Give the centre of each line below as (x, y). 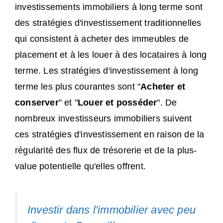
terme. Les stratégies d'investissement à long (107, 70)
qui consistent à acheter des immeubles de (102, 39)
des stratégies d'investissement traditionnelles (108, 23)
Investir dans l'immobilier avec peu (112, 210)
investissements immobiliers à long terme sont (109, 7)
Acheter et (163, 86)
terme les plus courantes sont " (78, 86)
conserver (37, 102)
